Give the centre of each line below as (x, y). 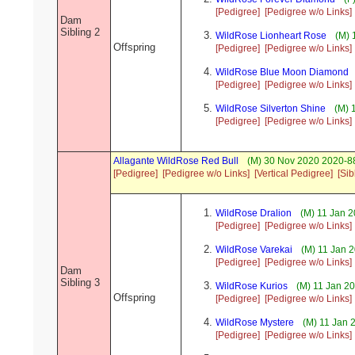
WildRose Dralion (254, 214)
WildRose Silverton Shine (271, 109)
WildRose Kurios (252, 286)
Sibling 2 (80, 32)
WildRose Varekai (254, 250)
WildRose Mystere (255, 323)
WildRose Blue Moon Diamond (282, 73)
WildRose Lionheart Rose (271, 36)
